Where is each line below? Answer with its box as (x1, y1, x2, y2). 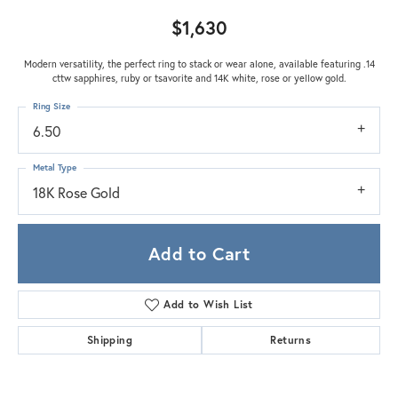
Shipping (86, 333, 132, 347)
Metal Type (33, 161, 76, 173)
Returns (270, 333, 312, 347)
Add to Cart (147, 241, 251, 266)
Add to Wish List (163, 298, 253, 312)
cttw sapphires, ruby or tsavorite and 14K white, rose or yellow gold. (52, 70, 346, 84)
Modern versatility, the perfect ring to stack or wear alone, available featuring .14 (23, 56, 375, 70)
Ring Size (33, 99, 70, 112)
